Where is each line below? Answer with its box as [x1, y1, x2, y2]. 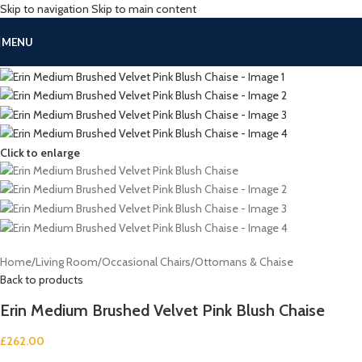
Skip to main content [91, 2, 196, 16]
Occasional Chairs [102, 254, 191, 269]
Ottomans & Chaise [195, 254, 293, 269]
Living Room [36, 254, 98, 269]
